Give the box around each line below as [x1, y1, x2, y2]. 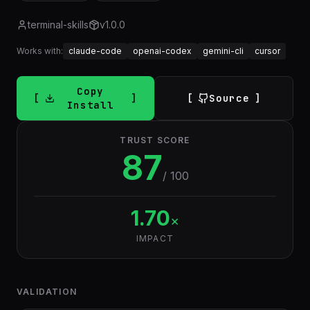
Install [66, 99, 114, 111]
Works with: [17, 46, 63, 56]
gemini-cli [203, 46, 244, 56]
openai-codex [133, 46, 192, 56]
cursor [255, 46, 280, 56]
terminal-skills [28, 19, 89, 30]
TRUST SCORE [120, 135, 190, 145]
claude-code [69, 46, 122, 56]
